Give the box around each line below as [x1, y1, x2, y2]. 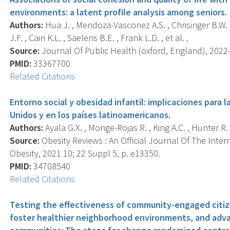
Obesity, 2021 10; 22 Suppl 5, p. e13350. [10, 147, 161, 159]
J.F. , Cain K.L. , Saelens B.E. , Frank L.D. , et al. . [10, 31, 189, 44]
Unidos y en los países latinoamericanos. [10, 108, 171, 121]
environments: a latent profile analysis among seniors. [10, 6, 227, 18]
